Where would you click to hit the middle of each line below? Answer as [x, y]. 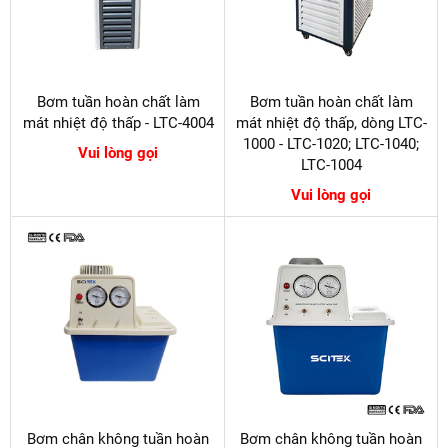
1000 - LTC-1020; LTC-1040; [331, 144]
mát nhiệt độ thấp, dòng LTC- [331, 123]
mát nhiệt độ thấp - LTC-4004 [118, 123]
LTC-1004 [331, 165]
